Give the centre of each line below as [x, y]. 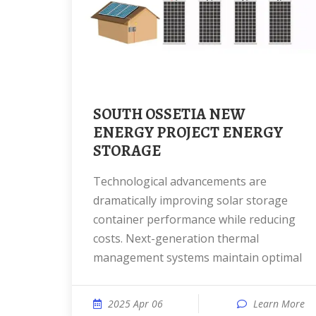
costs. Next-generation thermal [176, 238]
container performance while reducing [194, 219]
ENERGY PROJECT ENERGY [188, 133]
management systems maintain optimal [197, 257]
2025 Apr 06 [135, 304]
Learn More [279, 304]
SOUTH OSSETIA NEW [97, 114]
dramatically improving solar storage [190, 200]
